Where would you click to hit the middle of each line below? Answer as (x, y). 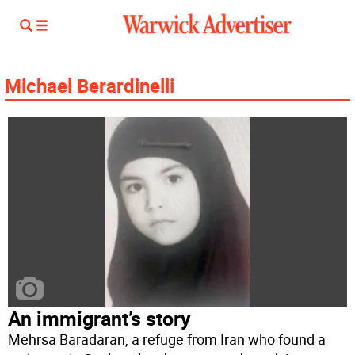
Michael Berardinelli (90, 86)
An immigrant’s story (100, 319)
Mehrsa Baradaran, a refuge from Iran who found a (167, 340)
